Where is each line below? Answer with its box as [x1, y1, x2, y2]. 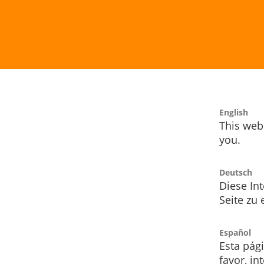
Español [219, 227, 251, 239]
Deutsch [219, 167, 252, 179]
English [219, 107, 248, 118]
